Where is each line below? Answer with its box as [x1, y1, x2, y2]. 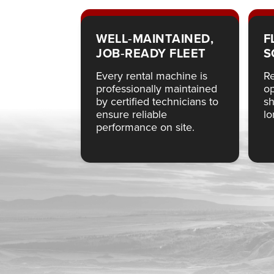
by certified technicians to [96, 93, 218, 109]
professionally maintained [96, 80, 217, 97]
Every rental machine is [96, 67, 207, 84]
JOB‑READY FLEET [96, 43, 206, 62]
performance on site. [96, 119, 194, 135]
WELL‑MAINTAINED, [96, 29, 213, 48]
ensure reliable [96, 106, 167, 122]
